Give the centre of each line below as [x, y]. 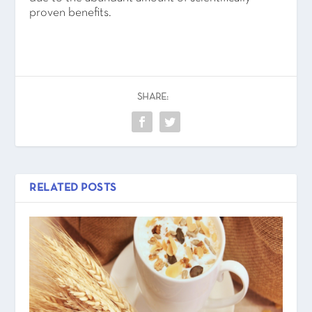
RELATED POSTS [73, 188]
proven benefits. [71, 13]
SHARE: [153, 97]
